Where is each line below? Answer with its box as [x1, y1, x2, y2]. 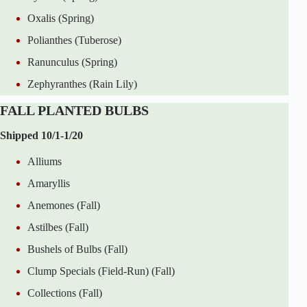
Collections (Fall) [27, 286, 102, 299]
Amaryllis [27, 177, 70, 189]
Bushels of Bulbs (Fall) [27, 243, 127, 255]
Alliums [27, 155, 62, 167]
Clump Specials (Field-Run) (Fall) [27, 265, 175, 277]
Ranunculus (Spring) [27, 56, 117, 69]
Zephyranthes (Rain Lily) [27, 78, 137, 90]
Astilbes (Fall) [27, 221, 88, 233]
